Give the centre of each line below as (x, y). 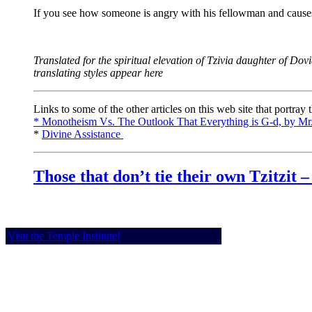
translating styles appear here (98, 72)
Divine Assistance (83, 134)
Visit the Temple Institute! (64, 235)
